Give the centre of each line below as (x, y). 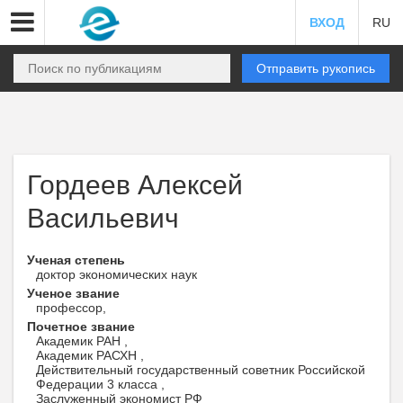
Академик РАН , (82, 341)
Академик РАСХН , (90, 355)
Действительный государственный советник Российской (201, 370)
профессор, (71, 308)
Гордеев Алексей (135, 185)
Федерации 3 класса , (100, 384)
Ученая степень (76, 260)
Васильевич (103, 218)
